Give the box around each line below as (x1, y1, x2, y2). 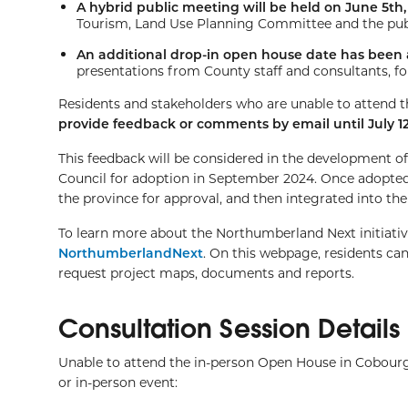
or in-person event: (58, 373, 178, 391)
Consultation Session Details (58, 311, 400, 345)
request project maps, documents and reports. (58, 264, 354, 281)
